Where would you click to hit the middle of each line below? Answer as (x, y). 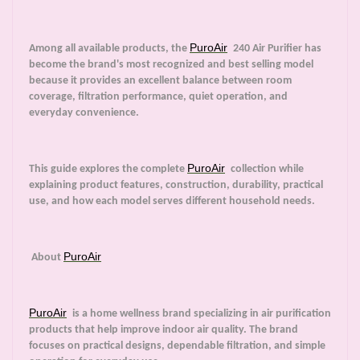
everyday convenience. (84, 113)
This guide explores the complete (108, 170)
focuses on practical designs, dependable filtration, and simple (177, 346)
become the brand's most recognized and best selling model (171, 65)
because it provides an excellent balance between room (160, 81)
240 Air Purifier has (276, 49)
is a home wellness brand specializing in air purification (200, 314)
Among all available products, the (109, 49)
